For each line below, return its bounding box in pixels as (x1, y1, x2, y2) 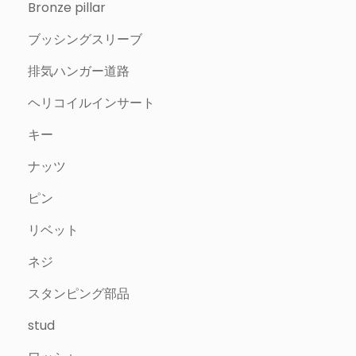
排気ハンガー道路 (28, 62, 130, 80)
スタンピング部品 (28, 284, 130, 303)
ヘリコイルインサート (28, 94, 155, 112)
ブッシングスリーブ (28, 30, 142, 48)
